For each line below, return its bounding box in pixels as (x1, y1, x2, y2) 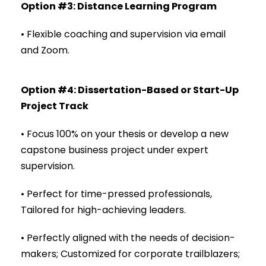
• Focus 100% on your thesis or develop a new (21, 126, 229, 141)
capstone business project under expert (21, 142, 208, 157)
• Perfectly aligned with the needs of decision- (21, 230, 235, 245)
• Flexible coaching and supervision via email (21, 27, 226, 41)
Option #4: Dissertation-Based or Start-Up (21, 83, 239, 97)
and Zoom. (21, 43, 69, 57)
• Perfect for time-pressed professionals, (21, 186, 212, 201)
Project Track (21, 99, 88, 113)
